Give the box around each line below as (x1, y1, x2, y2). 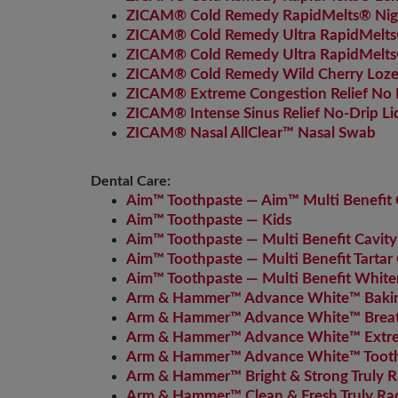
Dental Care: (91, 174, 171, 188)
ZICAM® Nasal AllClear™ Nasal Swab (126, 125, 376, 140)
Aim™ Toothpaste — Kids (126, 212, 291, 227)
